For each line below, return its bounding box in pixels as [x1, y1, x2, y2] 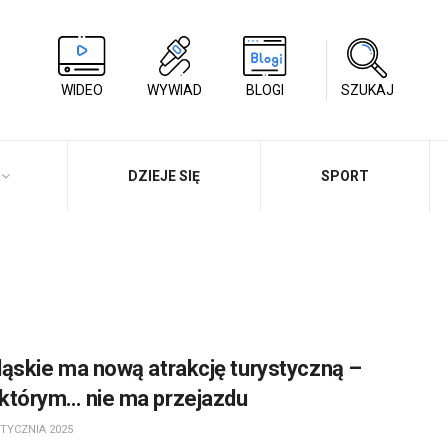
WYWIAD [146, 81, 202, 98]
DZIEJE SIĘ [128, 168, 200, 184]
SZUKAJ [340, 82, 394, 99]
